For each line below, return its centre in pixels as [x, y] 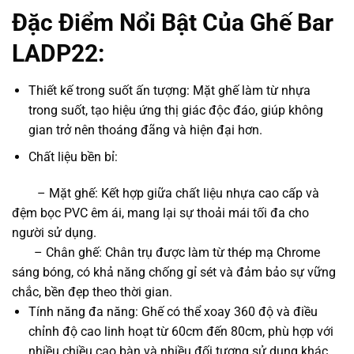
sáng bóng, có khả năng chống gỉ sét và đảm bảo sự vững [174, 273]
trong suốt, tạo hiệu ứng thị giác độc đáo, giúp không [175, 110]
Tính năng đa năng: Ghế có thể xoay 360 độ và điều [173, 312]
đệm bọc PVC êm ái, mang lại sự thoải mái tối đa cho [160, 213]
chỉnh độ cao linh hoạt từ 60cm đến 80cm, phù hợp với [181, 332]
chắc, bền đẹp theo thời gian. [92, 292]
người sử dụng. [54, 233]
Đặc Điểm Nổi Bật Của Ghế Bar [173, 22]
